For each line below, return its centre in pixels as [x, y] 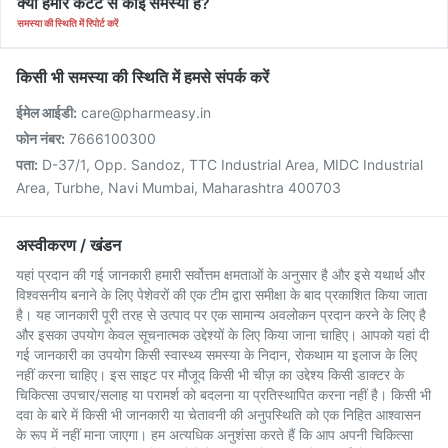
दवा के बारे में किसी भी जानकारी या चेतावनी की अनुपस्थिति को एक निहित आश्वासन [218, 414]
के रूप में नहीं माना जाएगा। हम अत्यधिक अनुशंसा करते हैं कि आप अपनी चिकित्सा [214, 434]
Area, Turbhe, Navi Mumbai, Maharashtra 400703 [178, 187]
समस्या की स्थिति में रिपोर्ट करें [67, 23]
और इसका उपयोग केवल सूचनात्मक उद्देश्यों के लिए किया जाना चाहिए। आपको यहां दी [222, 334]
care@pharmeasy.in [146, 112]
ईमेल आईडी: [46, 112]
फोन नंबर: [40, 138]
